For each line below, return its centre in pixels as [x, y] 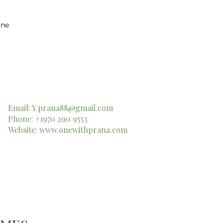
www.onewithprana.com [83, 130]
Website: [24, 130]
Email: [20, 108]
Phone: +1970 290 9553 [48, 119]
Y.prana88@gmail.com [72, 108]
